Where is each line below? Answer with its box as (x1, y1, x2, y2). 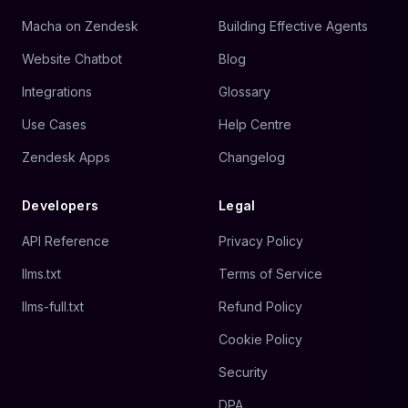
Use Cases (22, 117, 87, 133)
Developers (22, 198, 99, 214)
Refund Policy (219, 299, 302, 315)
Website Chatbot (22, 51, 122, 67)
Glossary (219, 84, 270, 100)
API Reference (22, 233, 109, 250)
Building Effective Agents (219, 18, 368, 35)
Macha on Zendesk (22, 18, 138, 35)
